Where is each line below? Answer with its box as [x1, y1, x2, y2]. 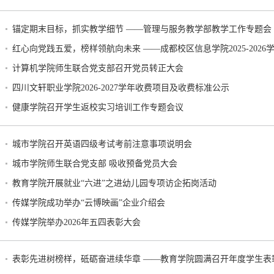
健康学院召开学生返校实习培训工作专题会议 [12, 103, 183, 112]
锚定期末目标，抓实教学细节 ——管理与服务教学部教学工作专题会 [12, 24, 272, 34]
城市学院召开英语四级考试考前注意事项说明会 [12, 139, 192, 149]
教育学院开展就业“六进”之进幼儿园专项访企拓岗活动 [12, 179, 217, 188]
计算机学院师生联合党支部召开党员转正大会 [12, 64, 183, 73]
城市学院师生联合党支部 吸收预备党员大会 [12, 159, 177, 168]
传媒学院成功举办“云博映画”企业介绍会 [12, 198, 165, 207]
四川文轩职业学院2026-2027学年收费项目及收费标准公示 [12, 83, 229, 92]
